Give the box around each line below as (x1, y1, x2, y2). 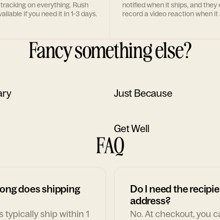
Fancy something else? (29, 36, 191, 63)
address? (130, 194, 170, 207)
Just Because (114, 87, 172, 99)
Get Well (114, 122, 149, 135)
